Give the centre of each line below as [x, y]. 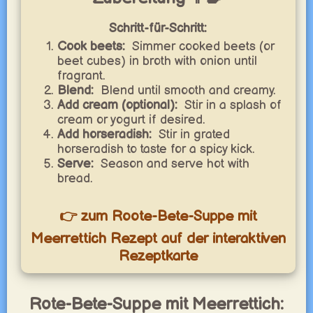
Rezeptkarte [158, 256]
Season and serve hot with [175, 164]
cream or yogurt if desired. [131, 120]
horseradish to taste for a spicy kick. [156, 149]
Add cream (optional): [117, 105]
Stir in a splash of [233, 105]
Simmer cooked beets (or [203, 46]
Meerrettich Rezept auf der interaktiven [158, 239]
